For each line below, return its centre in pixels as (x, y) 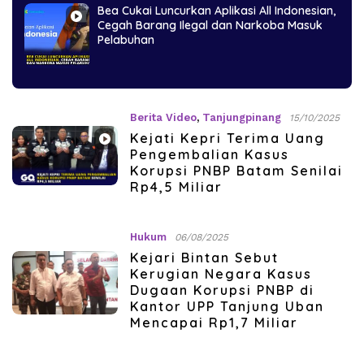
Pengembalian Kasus (209, 154)
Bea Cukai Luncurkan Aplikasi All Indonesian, (217, 10)
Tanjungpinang (241, 117)
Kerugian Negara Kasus (221, 273)
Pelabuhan (126, 39)
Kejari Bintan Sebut (204, 257)
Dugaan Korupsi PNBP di (222, 290)
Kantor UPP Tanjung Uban (227, 306)
